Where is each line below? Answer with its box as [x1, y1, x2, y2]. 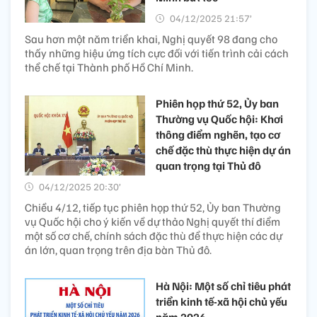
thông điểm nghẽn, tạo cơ [156, 127, 280, 142]
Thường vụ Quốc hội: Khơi [156, 112, 283, 126]
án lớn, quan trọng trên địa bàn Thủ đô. [25, 243, 212, 257]
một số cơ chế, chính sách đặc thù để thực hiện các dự [25, 229, 282, 243]
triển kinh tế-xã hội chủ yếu [156, 294, 287, 309]
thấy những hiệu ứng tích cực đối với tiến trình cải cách [25, 46, 289, 60]
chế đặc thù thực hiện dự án [156, 143, 291, 157]
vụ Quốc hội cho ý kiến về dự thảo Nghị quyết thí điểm [25, 214, 280, 229]
